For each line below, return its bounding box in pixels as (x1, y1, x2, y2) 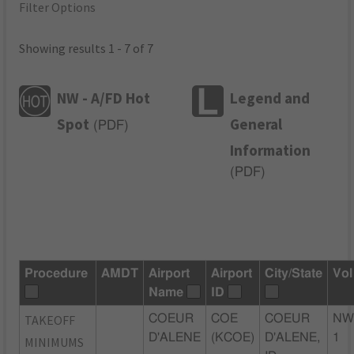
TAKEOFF (24, 311, 76, 328)
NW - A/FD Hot (57, 88, 151, 107)
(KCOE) (211, 330, 255, 344)
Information (230, 140, 311, 160)
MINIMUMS (24, 333, 85, 350)
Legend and (230, 88, 311, 107)
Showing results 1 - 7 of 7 (19, 40, 154, 57)
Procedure (24, 266, 88, 280)
